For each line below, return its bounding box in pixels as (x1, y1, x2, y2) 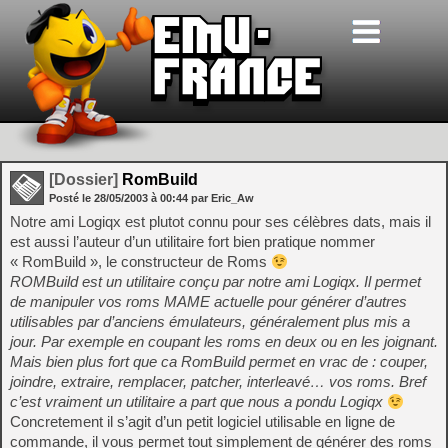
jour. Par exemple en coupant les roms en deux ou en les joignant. (10, 333, 438, 350)
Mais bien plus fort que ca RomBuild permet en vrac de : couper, (10, 353, 428, 370)
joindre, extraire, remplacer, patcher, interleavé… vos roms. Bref (10, 373, 426, 390)
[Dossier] (49, 171, 118, 188)
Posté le (49, 192, 94, 204)
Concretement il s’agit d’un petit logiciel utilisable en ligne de (10, 413, 395, 430)
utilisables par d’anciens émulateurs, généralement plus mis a (10, 313, 410, 330)
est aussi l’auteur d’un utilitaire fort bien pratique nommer (10, 233, 375, 250)
